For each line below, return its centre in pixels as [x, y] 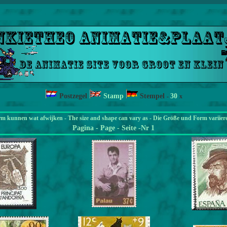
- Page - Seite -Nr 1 [125, 128]
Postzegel [74, 96]
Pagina [84, 128]
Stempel [153, 96]
